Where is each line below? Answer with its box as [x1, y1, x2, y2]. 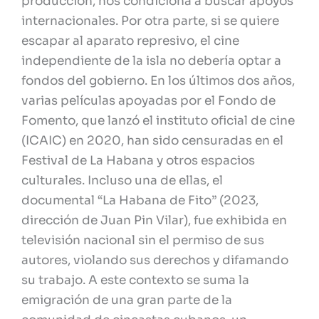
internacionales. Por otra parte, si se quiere [21, 14, 279, 29]
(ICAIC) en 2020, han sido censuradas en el [21, 133, 283, 149]
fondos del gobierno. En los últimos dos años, [21, 73, 295, 89]
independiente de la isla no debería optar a [21, 53, 281, 69]
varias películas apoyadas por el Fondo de [21, 93, 276, 109]
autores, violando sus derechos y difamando [21, 253, 288, 268]
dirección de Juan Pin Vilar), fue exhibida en [21, 213, 287, 229]
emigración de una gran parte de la [21, 293, 232, 308]
